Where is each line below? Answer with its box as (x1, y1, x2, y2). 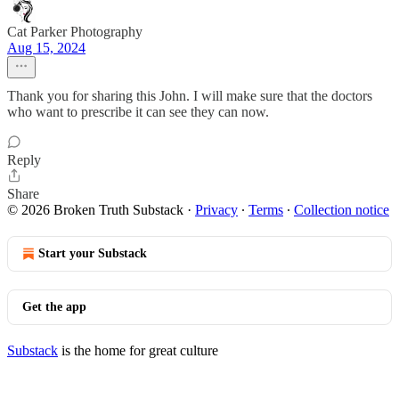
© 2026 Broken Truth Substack (7, 202, 183, 217)
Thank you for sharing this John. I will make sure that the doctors (7, 88, 372, 103)
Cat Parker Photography (7, 24, 142, 39)
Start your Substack (38, 247, 147, 260)
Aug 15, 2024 (7, 40, 85, 55)
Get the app (22, 300, 86, 313)
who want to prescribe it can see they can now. (7, 104, 269, 119)
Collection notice (294, 202, 389, 217)
